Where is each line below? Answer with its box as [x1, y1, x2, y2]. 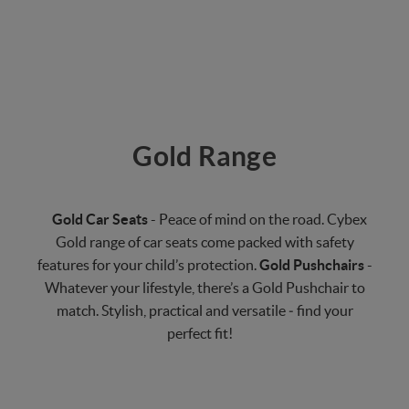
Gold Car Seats [51, 211, 148, 228]
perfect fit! [167, 325, 233, 342]
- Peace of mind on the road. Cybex [147, 211, 367, 228]
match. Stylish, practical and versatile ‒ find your [56, 302, 353, 320]
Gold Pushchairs [258, 257, 364, 274]
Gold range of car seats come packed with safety [55, 234, 354, 251]
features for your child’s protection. [37, 257, 259, 274]
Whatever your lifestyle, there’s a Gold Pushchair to [44, 279, 365, 297]
